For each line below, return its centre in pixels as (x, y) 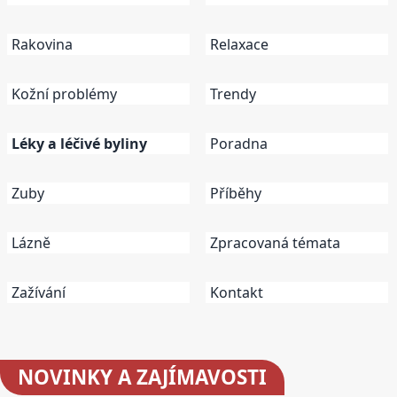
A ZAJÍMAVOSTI (190, 377)
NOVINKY (65, 377)
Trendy (233, 93)
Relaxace (239, 44)
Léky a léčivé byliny (79, 143)
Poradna (239, 143)
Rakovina (42, 44)
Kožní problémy (64, 93)
